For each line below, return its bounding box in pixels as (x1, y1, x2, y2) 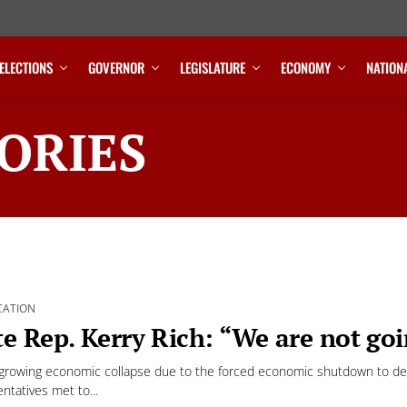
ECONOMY (281, 56, 332, 77)
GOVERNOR (88, 56, 145, 77)
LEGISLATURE (180, 56, 246, 77)
